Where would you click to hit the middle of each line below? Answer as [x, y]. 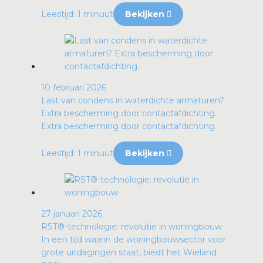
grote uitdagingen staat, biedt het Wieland [129, 252]
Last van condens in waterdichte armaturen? [133, 100]
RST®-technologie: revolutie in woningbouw [131, 226]
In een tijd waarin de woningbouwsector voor [134, 239]
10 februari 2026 [74, 87]
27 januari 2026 [72, 213]
